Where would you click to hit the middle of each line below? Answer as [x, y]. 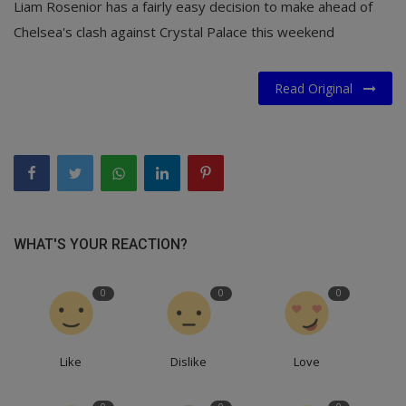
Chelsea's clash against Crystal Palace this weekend [174, 32]
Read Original [319, 89]
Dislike [189, 362]
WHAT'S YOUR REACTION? [101, 245]
